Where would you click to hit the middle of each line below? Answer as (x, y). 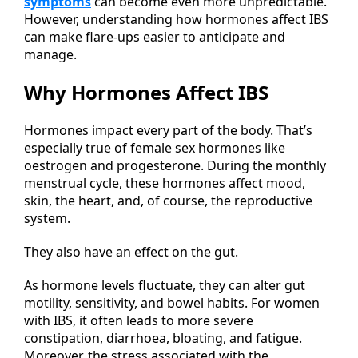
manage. (50, 54)
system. (47, 218)
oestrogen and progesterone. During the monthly (175, 165)
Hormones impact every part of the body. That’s (168, 130)
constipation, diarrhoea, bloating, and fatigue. (163, 338)
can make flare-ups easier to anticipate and (155, 37)
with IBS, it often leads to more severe (139, 320)
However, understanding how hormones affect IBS (176, 19)
